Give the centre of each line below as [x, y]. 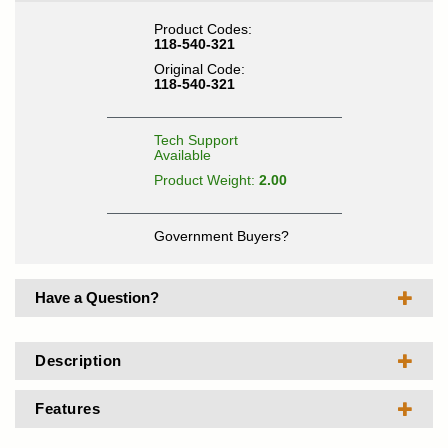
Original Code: [199, 69]
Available [182, 155]
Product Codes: [202, 29]
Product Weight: [206, 180]
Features [67, 408]
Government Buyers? [221, 236]
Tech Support [195, 140]
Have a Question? [97, 297]
